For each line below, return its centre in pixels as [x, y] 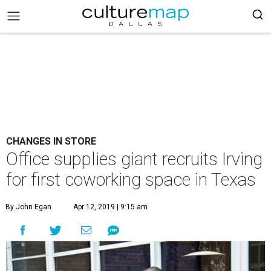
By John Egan [28, 207]
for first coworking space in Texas [131, 180]
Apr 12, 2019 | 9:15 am [110, 207]
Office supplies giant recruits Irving [134, 159]
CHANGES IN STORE [51, 141]
